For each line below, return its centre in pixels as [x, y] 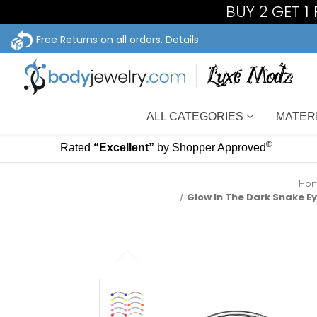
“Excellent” [123, 148]
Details [182, 39]
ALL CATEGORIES [195, 116]
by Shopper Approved [211, 148]
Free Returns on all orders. [99, 39]
